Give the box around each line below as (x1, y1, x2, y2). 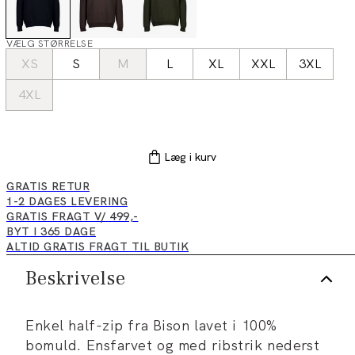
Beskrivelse (25, 266, 126, 291)
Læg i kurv (164, 150, 216, 164)
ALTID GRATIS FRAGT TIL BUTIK (6, 239, 189, 254)
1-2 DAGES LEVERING (6, 194, 128, 208)
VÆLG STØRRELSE (6, 37, 93, 50)
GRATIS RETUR (6, 179, 90, 193)
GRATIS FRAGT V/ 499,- (6, 209, 139, 223)
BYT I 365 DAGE (6, 224, 96, 239)
